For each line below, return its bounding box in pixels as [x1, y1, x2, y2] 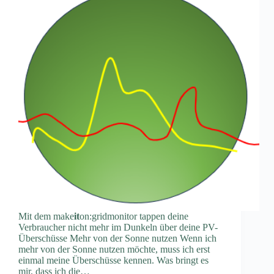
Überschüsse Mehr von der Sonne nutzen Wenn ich [18, 232, 217, 243]
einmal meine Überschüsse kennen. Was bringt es [18, 254, 209, 265]
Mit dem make [18, 210, 74, 221]
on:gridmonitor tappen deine [80, 210, 188, 221]
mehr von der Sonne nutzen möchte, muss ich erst [18, 243, 210, 254]
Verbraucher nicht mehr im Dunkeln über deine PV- [18, 221, 218, 232]
